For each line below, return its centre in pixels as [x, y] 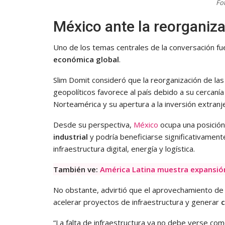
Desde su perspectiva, [93, 124]
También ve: [77, 169]
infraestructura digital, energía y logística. [124, 148]
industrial [71, 136]
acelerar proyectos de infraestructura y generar [137, 202]
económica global [86, 59]
